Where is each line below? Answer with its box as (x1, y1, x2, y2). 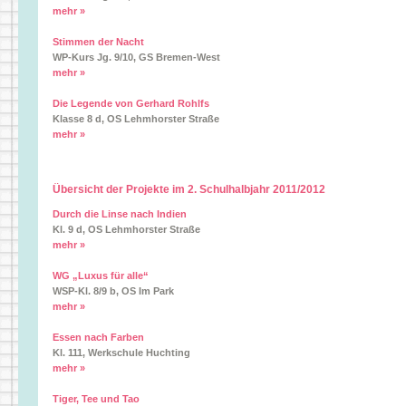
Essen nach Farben (53, 332, 144, 343)
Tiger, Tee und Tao (53, 393, 140, 404)
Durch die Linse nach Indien (53, 208, 187, 219)
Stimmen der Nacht (53, 36, 144, 47)
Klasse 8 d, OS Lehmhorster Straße (53, 113, 219, 124)
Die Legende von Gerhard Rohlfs (53, 98, 209, 109)
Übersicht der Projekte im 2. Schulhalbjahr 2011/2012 (53, 183, 325, 196)
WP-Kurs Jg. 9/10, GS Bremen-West (53, 52, 220, 63)
